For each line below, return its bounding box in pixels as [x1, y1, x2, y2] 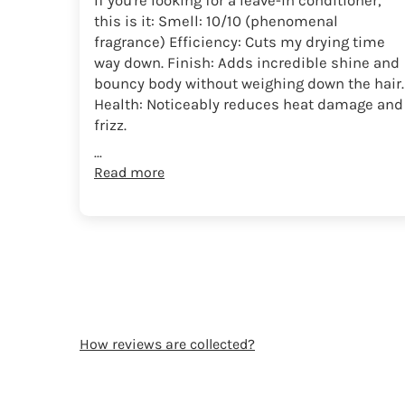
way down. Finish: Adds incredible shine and [94, 53, 400, 71]
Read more [94, 163, 165, 181]
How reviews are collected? [80, 334, 255, 353]
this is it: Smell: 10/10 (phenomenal [94, 12, 338, 30]
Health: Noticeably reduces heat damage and [94, 95, 403, 113]
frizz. [94, 116, 127, 134]
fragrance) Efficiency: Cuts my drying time [94, 33, 385, 51]
